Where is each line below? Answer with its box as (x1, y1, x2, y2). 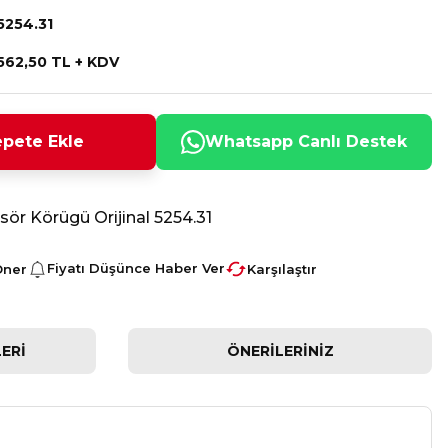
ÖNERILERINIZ (226, 342, 334, 360)
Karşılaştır (247, 260, 317, 277)
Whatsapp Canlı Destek (205, 132, 407, 151)
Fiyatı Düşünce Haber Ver (47, 260, 225, 276)
